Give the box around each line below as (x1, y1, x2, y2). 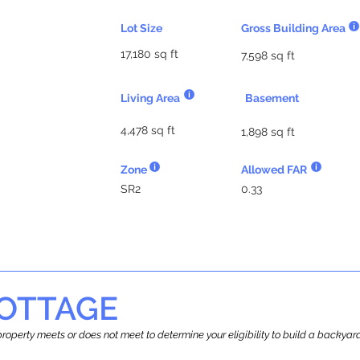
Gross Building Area (241, 22, 346, 35)
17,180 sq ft (121, 47, 178, 60)
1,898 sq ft (241, 125, 295, 138)
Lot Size (121, 22, 162, 35)
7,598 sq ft (241, 49, 295, 62)
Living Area (121, 92, 180, 104)
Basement (245, 92, 299, 104)
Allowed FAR (241, 163, 307, 176)
